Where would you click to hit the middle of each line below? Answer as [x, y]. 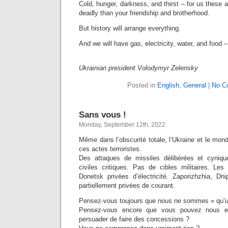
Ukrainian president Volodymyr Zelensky [138, 68]
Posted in [142, 85]
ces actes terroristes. [110, 149]
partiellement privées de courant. [127, 186]
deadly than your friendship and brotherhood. [144, 13]
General [195, 85]
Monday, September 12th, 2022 [122, 125]
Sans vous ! [103, 115]
